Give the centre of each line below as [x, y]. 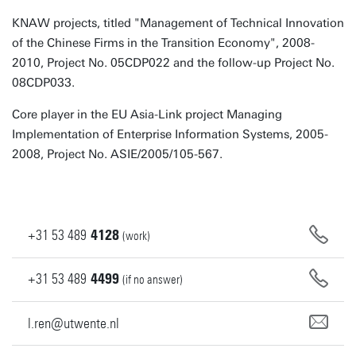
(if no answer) [153, 280]
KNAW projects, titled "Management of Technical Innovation [178, 23]
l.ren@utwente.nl [74, 323]
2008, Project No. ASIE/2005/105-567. [117, 154]
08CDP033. [43, 83]
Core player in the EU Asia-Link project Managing [147, 114]
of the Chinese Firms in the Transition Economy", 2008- [163, 43]
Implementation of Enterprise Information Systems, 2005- [170, 134]
